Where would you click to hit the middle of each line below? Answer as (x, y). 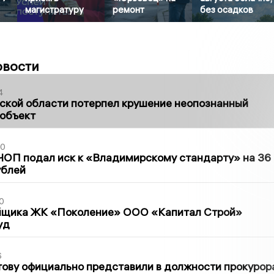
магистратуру (55, 10)
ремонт (129, 10)
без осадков (227, 10)
